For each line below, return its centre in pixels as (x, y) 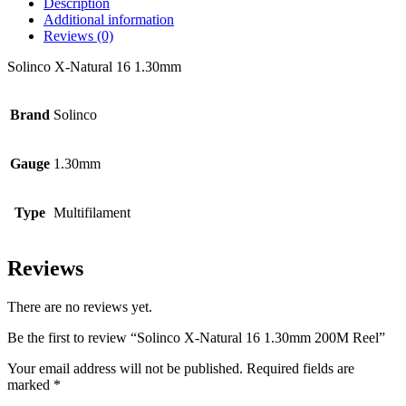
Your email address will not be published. (125, 369)
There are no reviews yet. (80, 307)
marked (30, 385)
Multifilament (92, 213)
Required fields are (300, 369)
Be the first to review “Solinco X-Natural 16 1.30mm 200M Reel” (196, 338)
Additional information (109, 20)
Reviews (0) (78, 36)
